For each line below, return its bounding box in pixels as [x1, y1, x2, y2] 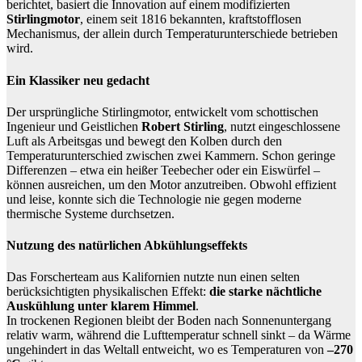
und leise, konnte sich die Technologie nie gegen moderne [6, 192, 301, 206]
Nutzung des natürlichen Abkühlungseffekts [6, 238, 247, 253]
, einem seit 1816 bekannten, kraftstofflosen [80, 12, 301, 27]
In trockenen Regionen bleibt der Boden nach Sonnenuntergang [6, 314, 331, 328]
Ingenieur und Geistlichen [6, 119, 141, 133]
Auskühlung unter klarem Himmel [6, 299, 196, 314]
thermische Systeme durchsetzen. [6, 206, 175, 221]
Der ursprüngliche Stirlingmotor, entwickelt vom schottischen [6, 104, 318, 119]
